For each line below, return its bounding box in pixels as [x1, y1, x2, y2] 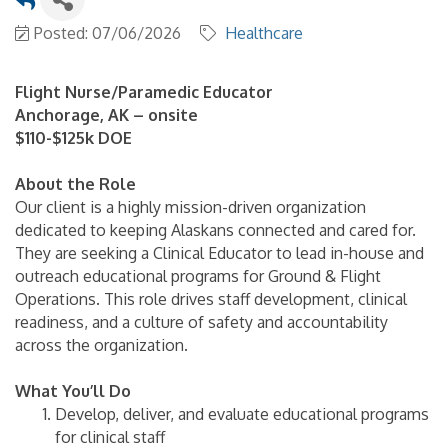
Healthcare [225, 22, 303, 43]
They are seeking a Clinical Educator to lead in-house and [15, 242, 424, 263]
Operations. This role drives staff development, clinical [15, 288, 407, 309]
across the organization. [15, 334, 188, 355]
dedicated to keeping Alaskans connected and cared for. [15, 219, 416, 240]
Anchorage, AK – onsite [15, 104, 198, 125]
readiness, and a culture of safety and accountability [15, 311, 388, 332]
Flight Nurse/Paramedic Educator [15, 81, 273, 102]
